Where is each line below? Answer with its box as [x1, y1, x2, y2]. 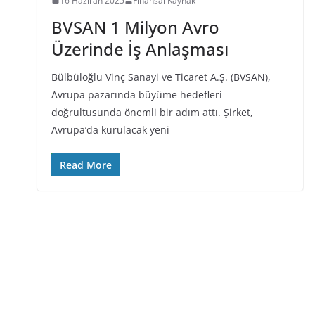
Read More [59, 157, 112, 172]
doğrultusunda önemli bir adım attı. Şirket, [51, 105, 253, 119]
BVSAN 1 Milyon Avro [51, 15, 219, 39]
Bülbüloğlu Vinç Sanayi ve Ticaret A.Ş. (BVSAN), [51, 70, 271, 84]
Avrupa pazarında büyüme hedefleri [51, 87, 222, 101]
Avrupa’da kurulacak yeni [51, 122, 169, 136]
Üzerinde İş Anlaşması [51, 37, 229, 60]
